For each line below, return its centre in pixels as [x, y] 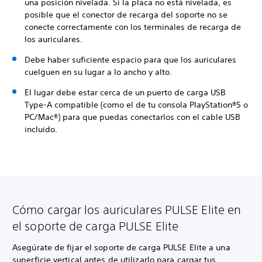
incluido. [42, 130]
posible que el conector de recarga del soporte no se [126, 15]
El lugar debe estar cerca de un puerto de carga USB [125, 93]
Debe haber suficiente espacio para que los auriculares [130, 60]
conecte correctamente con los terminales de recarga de [133, 27]
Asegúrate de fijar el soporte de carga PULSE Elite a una [121, 248]
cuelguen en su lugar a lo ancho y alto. [99, 72]
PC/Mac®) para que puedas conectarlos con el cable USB [132, 117]
